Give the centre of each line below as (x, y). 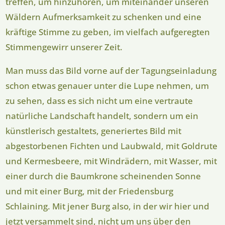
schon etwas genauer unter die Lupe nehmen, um (107, 86)
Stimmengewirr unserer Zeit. (64, 47)
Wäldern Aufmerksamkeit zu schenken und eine (104, 17)
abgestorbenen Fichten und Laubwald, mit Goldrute (112, 146)
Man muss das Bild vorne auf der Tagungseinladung (111, 71)
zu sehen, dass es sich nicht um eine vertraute (99, 101)
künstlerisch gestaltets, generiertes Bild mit (94, 131)
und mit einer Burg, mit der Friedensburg (90, 191)
